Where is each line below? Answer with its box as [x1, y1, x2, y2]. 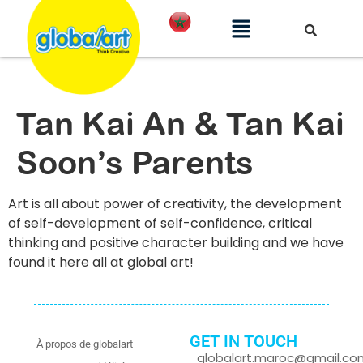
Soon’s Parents [16, 143, 254, 181]
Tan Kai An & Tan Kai [16, 105, 344, 142]
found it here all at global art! [8, 253, 194, 271]
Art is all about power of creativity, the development [8, 194, 342, 213]
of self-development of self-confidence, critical [8, 214, 312, 233]
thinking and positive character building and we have [8, 233, 344, 252]
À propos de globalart [36, 338, 133, 351]
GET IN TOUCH [190, 331, 297, 352]
